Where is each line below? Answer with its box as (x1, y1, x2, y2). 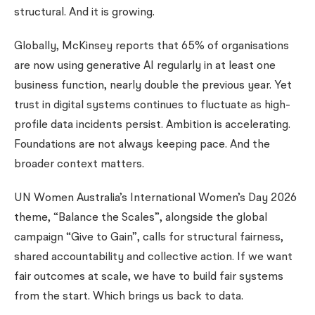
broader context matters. (14, 159, 144, 170)
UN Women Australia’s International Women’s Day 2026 (14, 193, 297, 204)
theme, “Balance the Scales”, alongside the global (14, 212, 267, 224)
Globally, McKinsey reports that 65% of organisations (14, 41, 289, 52)
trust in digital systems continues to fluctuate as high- (14, 100, 290, 111)
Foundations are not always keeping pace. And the (14, 139, 270, 150)
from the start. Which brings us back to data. (14, 291, 243, 302)
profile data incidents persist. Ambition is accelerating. (14, 120, 290, 131)
